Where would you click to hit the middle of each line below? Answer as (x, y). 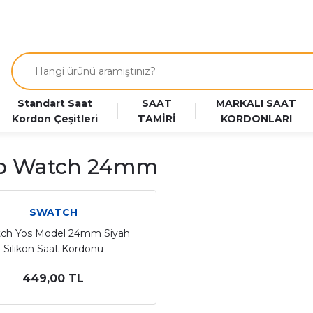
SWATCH (53, 212)
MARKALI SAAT (256, 103)
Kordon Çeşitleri (54, 119)
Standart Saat (54, 103)
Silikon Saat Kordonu (53, 249)
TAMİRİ (157, 119)
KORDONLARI (256, 119)
